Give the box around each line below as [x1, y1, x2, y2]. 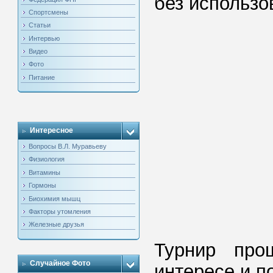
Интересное [30, 126, 74, 135]
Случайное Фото [30, 259, 91, 268]
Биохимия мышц [29, 194, 81, 202]
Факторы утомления [29, 207, 91, 215]
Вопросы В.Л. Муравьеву [29, 143, 107, 150]
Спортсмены [29, 8, 69, 16]
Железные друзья [29, 221, 85, 229]
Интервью [29, 34, 60, 42]
